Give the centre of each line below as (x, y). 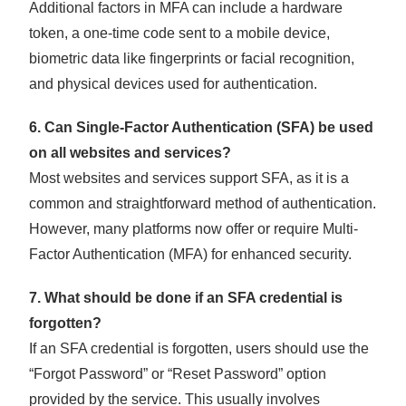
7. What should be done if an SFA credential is (186, 298)
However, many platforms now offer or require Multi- (194, 229)
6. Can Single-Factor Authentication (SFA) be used (202, 128)
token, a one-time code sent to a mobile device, (180, 34)
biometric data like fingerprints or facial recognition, (192, 59)
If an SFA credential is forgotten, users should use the (199, 349)
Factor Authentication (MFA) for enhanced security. (191, 255)
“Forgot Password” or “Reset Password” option (178, 374)
